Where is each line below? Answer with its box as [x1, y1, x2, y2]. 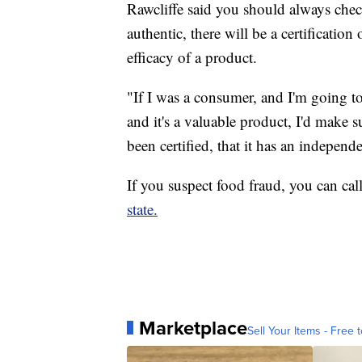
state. [127, 198, 158, 219]
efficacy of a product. [127, 46, 257, 67]
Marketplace [139, 313, 247, 343]
